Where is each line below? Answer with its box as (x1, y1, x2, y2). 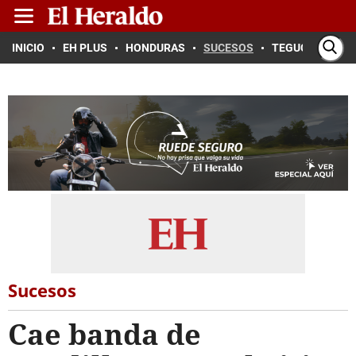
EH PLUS (63, 41, 107, 54)
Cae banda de (8, 315, 201, 354)
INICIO (12, 41, 44, 54)
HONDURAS (126, 41, 185, 54)
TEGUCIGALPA (272, 41, 346, 54)
